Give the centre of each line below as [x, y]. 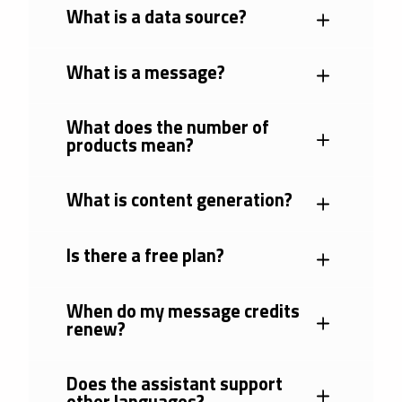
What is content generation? [179, 200]
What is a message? [145, 72]
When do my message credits [183, 310]
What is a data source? [156, 16]
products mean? [130, 144]
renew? [96, 328]
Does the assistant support [174, 383]
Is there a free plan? [145, 256]
